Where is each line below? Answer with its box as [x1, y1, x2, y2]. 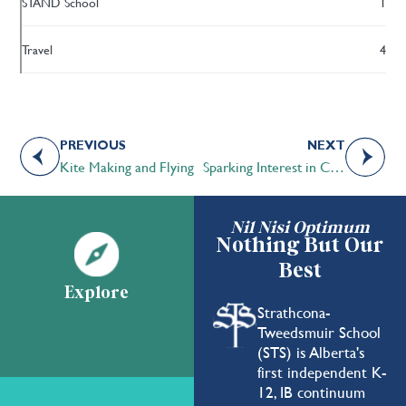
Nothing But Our [216, 231, 384, 260]
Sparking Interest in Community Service [329, 155, 344, 177]
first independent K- [256, 360, 387, 383]
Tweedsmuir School [256, 320, 381, 343]
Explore [64, 281, 130, 304]
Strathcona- [256, 300, 331, 324]
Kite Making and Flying [60, 155, 195, 177]
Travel [21, 39, 53, 59]
